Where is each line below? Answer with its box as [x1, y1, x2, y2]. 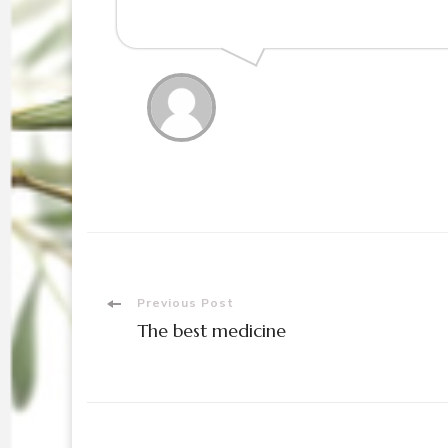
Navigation [86, 339, 280, 393]
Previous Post [137, 294, 234, 311]
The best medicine [137, 318, 286, 342]
